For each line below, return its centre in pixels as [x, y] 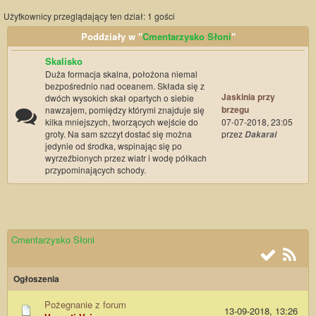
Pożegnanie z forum [85, 305]
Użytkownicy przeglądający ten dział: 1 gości [89, 16]
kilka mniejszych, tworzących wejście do [122, 122]
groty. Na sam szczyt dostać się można [119, 134]
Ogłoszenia [36, 279]
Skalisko [64, 61]
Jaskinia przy [248, 97]
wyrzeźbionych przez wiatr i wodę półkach [126, 158]
